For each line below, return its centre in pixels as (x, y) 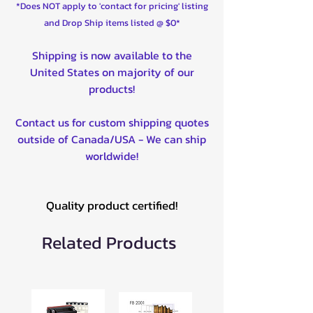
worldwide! (112, 155)
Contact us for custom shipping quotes (112, 122)
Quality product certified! (112, 205)
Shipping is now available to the (112, 55)
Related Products (109, 242)
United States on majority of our (112, 72)
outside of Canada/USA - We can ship (112, 139)
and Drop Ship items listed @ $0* (112, 22)
